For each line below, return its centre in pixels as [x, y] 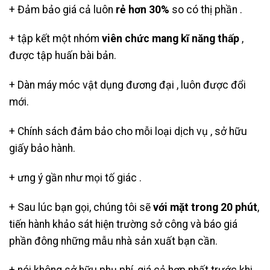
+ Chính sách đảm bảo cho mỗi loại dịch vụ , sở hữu [128, 131]
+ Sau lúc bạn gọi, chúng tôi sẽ [81, 207]
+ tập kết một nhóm [55, 39]
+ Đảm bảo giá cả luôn [62, 9]
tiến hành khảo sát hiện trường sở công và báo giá [123, 224]
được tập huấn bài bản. [63, 56]
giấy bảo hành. [42, 148]
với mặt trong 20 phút [205, 207]
